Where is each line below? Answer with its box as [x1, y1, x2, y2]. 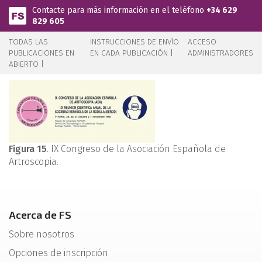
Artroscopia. [9, 156, 58, 167]
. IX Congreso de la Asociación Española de [47, 143, 226, 154]
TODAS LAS [9, 37, 48, 47]
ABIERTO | [9, 59, 44, 69]
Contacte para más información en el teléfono [32, 5, 206, 15]
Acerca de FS [9, 208, 71, 221]
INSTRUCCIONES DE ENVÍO [90, 37, 180, 47]
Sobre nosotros [9, 229, 74, 240]
